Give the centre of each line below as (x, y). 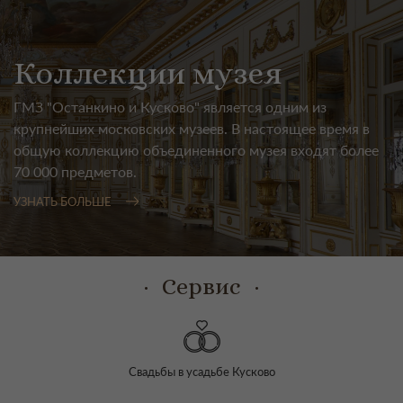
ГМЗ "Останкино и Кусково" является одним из (170, 106)
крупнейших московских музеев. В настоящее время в (192, 128)
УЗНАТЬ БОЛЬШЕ (63, 201)
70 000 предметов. (75, 171)
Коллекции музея (148, 72)
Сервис (201, 287)
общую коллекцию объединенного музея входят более (196, 149)
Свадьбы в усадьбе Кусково (201, 372)
